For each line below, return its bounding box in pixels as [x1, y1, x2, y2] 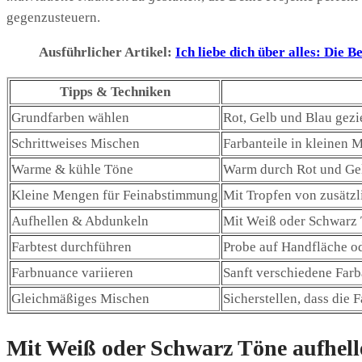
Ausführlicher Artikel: [39, 44, 175, 61]
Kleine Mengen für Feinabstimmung [11, 187, 218, 204]
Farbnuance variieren [11, 265, 133, 281]
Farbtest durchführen [11, 239, 132, 255]
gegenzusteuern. [6, 10, 100, 26]
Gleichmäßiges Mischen [11, 291, 149, 307]
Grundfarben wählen [11, 110, 129, 126]
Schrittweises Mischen [11, 136, 140, 152]
